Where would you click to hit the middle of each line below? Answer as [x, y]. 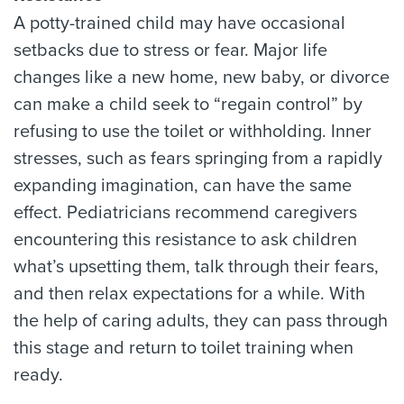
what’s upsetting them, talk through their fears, [196, 266]
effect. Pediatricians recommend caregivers [185, 212]
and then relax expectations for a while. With [189, 294]
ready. [38, 375]
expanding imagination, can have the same [183, 185]
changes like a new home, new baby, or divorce [202, 77]
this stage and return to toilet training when [184, 348]
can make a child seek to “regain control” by [188, 104]
